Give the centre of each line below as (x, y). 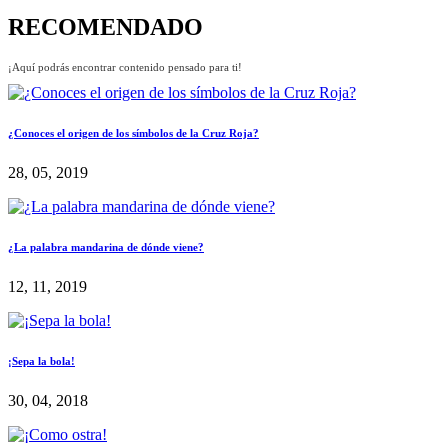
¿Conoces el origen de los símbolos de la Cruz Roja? (133, 132)
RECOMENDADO (105, 26)
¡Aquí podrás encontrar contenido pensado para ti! (125, 66)
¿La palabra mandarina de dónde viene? (106, 246)
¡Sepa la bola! (41, 360)
